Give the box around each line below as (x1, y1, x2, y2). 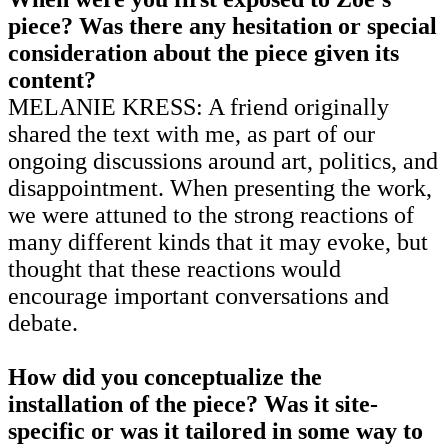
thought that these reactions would (8, 255, 341, 282)
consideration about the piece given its (8, 39, 399, 66)
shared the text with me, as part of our (8, 120, 375, 147)
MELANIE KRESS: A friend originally (8, 93, 389, 120)
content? (8, 66, 102, 93)
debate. (8, 309, 78, 336)
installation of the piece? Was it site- (8, 390, 378, 417)
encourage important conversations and (8, 282, 389, 309)
